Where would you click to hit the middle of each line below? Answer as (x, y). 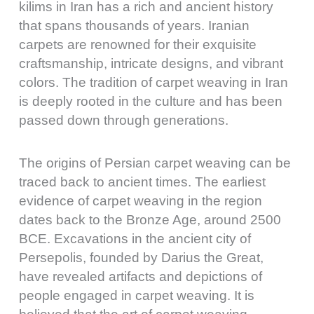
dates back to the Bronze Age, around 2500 (150, 219)
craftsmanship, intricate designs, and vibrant (151, 64)
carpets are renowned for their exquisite (138, 45)
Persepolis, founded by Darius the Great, (141, 257)
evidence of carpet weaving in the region (141, 200)
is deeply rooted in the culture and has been (151, 102)
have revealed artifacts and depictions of (141, 276)
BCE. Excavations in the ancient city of (135, 238)
